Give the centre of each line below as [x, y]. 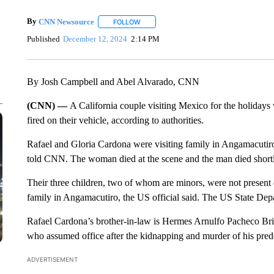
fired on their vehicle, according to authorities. [115, 120]
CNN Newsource [66, 21]
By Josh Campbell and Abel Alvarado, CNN [113, 82]
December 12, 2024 [95, 39]
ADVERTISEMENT [52, 259]
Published [43, 39]
